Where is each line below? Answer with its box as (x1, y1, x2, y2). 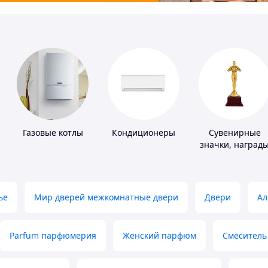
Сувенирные (208, 127, 261, 139)
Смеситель (223, 230, 267, 242)
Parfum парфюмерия (10, 230, 96, 242)
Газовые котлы (22, 127, 83, 139)
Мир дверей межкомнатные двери (34, 191, 178, 203)
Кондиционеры (112, 127, 175, 139)
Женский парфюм (123, 230, 196, 242)
